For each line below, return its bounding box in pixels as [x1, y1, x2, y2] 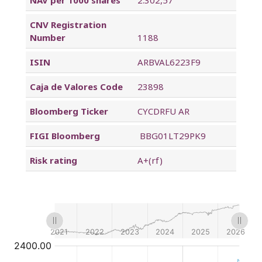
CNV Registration [29, 18, 106, 30]
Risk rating [29, 154, 77, 166]
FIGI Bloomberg [29, 129, 100, 142]
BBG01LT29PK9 [135, 129, 206, 142]
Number [29, 31, 65, 43]
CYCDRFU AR [135, 105, 189, 117]
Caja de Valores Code [29, 80, 123, 92]
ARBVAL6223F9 [135, 56, 201, 68]
